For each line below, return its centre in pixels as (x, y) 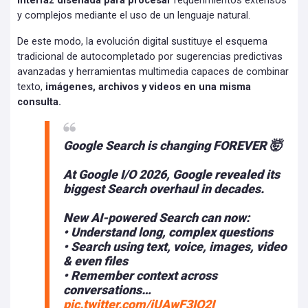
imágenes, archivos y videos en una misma (148, 87)
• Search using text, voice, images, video (175, 246)
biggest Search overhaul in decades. (164, 188)
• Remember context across (140, 275)
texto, (31, 87)
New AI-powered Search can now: (156, 217)
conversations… (107, 289)
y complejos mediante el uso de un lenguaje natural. (134, 15)
